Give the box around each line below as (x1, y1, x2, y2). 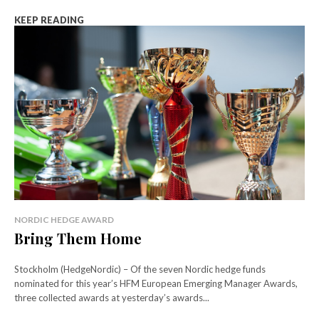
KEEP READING (14, 14, 84, 26)
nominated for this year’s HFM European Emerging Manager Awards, (14, 278, 298, 290)
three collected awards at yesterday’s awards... (14, 292, 209, 304)
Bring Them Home (14, 229, 142, 249)
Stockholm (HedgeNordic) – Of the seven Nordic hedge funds (14, 263, 266, 276)
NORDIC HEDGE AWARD (14, 214, 114, 226)
